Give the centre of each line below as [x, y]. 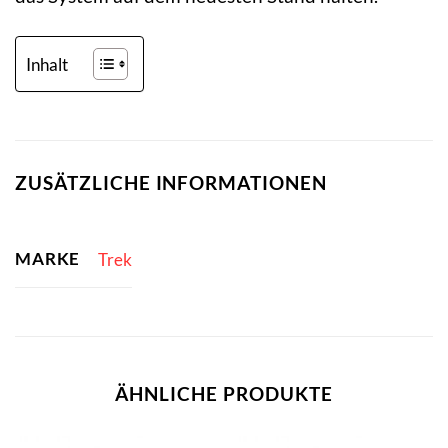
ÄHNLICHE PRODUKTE [224, 393]
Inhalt [47, 64]
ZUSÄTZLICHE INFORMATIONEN [171, 182]
